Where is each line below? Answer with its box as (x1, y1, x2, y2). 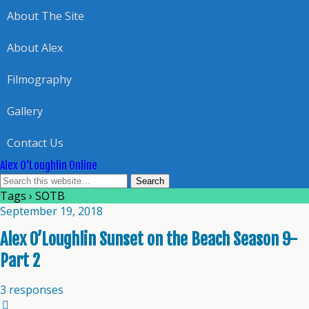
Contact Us (7, 135, 63, 150)
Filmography (7, 72, 72, 87)
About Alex (7, 40, 63, 55)
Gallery (7, 103, 43, 119)
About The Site (7, 8, 84, 23)
